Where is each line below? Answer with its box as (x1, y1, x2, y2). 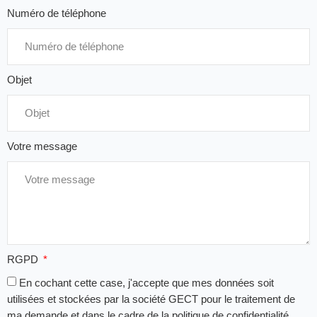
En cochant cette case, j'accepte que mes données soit (19, 276, 274, 289)
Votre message (7, 139, 77, 152)
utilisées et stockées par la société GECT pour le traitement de (7, 292, 295, 305)
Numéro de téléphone (7, 6, 106, 19)
